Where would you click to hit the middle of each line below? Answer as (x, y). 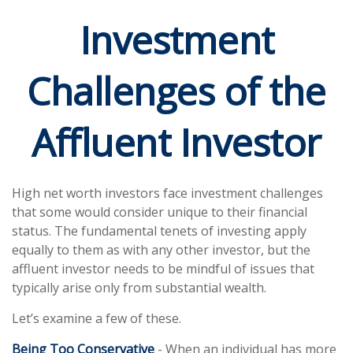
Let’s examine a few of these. (97, 318)
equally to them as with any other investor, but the (161, 250)
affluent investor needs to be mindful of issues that (163, 269)
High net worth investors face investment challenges (167, 193)
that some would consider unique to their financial (160, 212)
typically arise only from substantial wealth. (139, 288)
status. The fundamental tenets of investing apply (159, 231)
